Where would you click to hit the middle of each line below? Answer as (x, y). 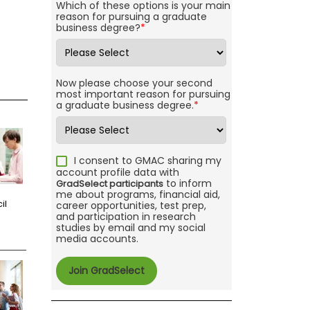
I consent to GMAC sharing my (147, 161)
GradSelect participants (109, 184)
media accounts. (97, 239)
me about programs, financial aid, (138, 195)
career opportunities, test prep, (131, 206)
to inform (187, 184)
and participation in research (126, 217)
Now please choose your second (134, 83)
